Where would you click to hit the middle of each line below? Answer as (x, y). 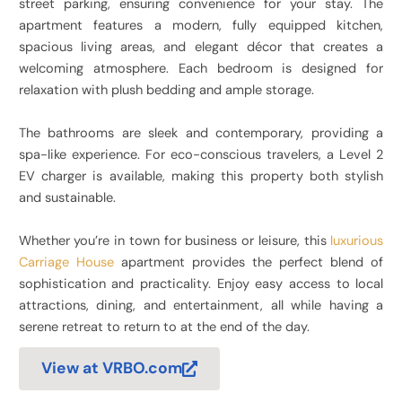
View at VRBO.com (111, 368)
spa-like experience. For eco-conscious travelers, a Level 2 (201, 155)
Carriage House (66, 263)
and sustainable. (67, 198)
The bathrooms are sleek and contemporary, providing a (201, 134)
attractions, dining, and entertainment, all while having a (201, 306)
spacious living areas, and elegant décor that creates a (201, 48)
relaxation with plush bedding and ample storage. (166, 91)
